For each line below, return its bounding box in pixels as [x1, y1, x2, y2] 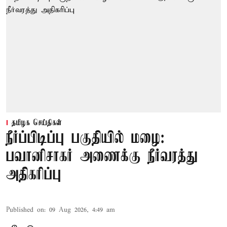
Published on [6, 206, 44, 215]
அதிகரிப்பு [6, 166, 61, 184]
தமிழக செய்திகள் [12, 119, 62, 128]
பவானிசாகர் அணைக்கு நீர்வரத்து [6, 148, 198, 166]
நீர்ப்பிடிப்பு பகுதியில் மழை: [6, 130, 165, 148]
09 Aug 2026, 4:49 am [49, 206, 115, 215]
